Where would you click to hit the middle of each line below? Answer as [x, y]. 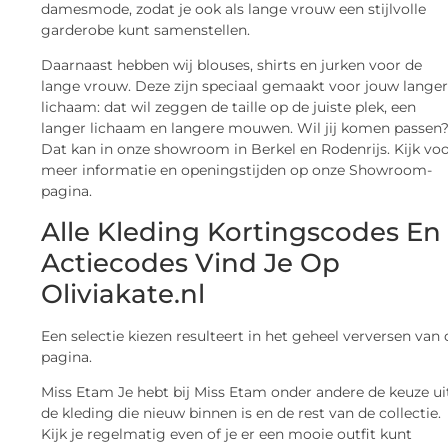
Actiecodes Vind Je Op [191, 262]
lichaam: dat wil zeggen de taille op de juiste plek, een [229, 107]
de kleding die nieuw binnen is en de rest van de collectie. [241, 412]
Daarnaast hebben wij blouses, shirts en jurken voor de [232, 65]
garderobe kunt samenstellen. [146, 29]
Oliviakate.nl [123, 293]
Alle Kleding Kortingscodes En [241, 231]
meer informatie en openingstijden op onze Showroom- [237, 170]
